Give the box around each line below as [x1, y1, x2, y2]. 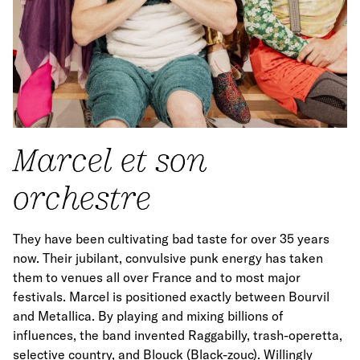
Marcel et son [13, 140, 207, 178]
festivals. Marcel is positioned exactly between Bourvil [13, 288, 329, 305]
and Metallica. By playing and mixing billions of [13, 307, 284, 324]
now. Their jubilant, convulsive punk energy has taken [13, 249, 323, 266]
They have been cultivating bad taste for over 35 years [13, 230, 329, 247]
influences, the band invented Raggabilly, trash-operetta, [13, 326, 342, 343]
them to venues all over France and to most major [13, 268, 301, 285]
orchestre [13, 178, 151, 215]
